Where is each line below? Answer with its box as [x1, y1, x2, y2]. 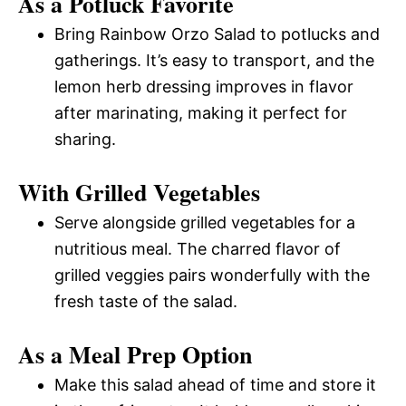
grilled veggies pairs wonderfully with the [54, 265, 370, 285]
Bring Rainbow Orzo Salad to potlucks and [54, 24, 380, 43]
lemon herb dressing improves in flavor [54, 76, 353, 96]
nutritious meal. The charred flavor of [54, 238, 341, 258]
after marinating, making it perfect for [54, 102, 347, 122]
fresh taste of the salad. [54, 291, 237, 311]
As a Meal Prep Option [18, 336, 252, 372]
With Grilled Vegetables [18, 174, 260, 209]
